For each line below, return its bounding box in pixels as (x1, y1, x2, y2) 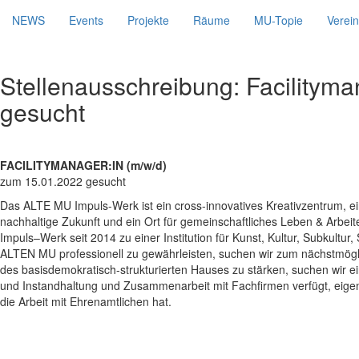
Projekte (127, 12, 169, 28)
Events (69, 12, 103, 28)
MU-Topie (254, 12, 303, 28)
